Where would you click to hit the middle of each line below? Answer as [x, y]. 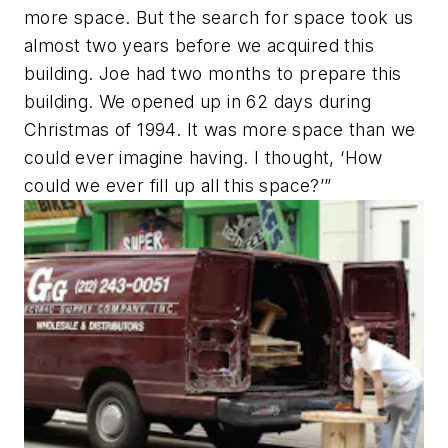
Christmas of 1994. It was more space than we [220, 130]
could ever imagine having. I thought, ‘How [203, 158]
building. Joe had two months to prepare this [213, 74]
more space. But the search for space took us [219, 18]
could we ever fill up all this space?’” [178, 186]
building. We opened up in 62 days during [197, 102]
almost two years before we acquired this [199, 46]
